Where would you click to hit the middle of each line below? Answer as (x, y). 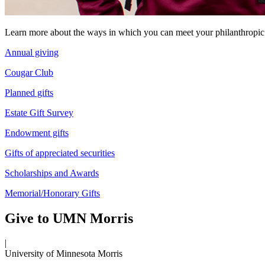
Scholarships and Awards (52, 173)
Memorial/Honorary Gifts (52, 193)
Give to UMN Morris (69, 218)
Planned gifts (29, 92)
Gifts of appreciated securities (60, 153)
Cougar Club (29, 72)
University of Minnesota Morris (64, 254)
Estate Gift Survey (39, 112)
